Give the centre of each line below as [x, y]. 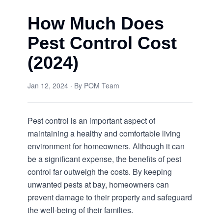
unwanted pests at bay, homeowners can [98, 184]
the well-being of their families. [80, 210]
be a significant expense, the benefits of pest [104, 159]
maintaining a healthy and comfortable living [104, 133]
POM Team [102, 85]
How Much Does [96, 23]
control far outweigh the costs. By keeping [100, 172]
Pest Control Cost [102, 43]
